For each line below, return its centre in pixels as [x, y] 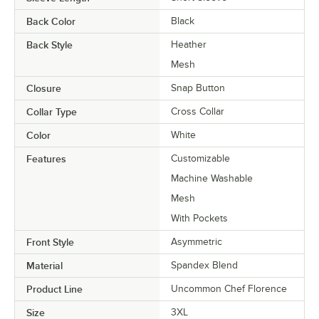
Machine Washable [212, 178]
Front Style [50, 242]
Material [45, 265]
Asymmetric [197, 241]
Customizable [200, 158]
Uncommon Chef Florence [229, 288]
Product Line [54, 289]
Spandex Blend [204, 265]
